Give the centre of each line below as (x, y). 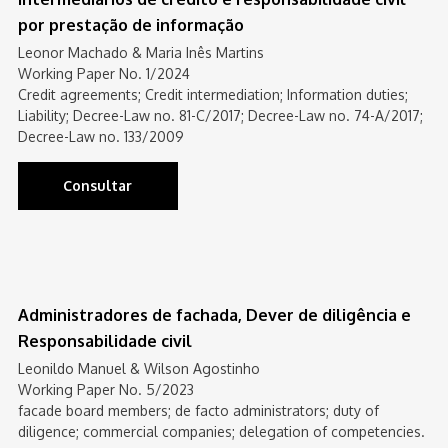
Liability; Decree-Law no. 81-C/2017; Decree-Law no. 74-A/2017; (220, 115)
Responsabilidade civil (104, 341)
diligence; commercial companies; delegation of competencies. (221, 431)
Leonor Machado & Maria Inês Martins (140, 52)
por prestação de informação (130, 25)
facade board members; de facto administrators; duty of (198, 410)
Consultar (98, 185)
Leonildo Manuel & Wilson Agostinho (138, 368)
